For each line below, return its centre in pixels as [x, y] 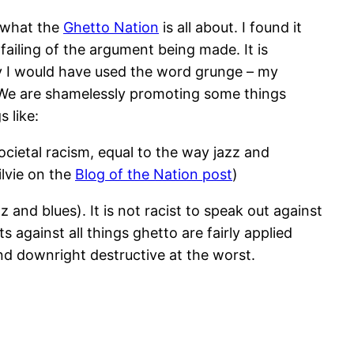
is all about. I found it [230, 28]
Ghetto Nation [111, 28]
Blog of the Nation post [154, 175]
